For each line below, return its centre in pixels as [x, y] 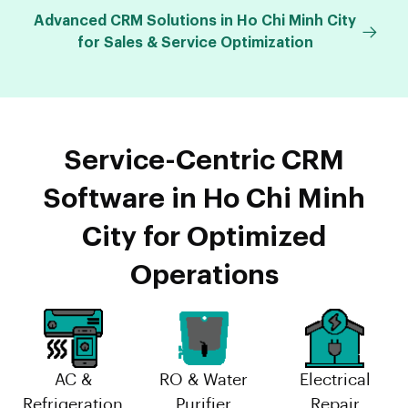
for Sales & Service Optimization [195, 42]
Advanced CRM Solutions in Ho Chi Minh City [195, 20]
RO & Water [204, 379]
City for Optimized [204, 236]
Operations [204, 275]
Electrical [335, 379]
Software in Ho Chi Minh [204, 198]
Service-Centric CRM [204, 160]
